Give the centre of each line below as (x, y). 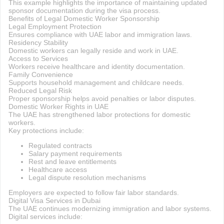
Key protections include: (46, 130)
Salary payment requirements (75, 153)
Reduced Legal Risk (40, 90)
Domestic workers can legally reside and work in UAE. (93, 50)
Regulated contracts (60, 145)
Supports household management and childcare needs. (96, 82)
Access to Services (38, 58)
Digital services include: (45, 216)
